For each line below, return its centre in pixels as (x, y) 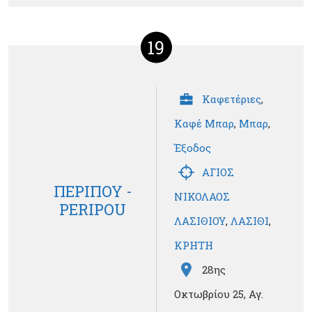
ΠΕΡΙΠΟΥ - (93, 191)
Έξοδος (193, 148)
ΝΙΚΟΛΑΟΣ (202, 197)
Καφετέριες (232, 99)
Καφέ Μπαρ (204, 124)
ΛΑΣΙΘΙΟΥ (200, 221)
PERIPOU (93, 209)
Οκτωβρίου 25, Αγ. (219, 294)
